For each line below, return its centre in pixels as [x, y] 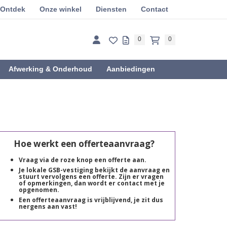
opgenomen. [39, 190]
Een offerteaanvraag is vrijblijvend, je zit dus [91, 200]
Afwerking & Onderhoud [50, 69]
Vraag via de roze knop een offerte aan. [83, 160]
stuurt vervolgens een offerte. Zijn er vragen [91, 177]
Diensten [111, 9]
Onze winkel [61, 9]
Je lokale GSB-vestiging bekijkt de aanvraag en [94, 170]
